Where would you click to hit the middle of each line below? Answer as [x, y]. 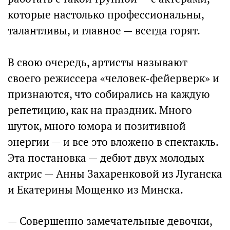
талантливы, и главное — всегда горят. [104, 31]
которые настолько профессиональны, [106, 15]
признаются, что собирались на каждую [109, 94]
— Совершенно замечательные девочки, [110, 221]
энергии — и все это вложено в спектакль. [113, 142]
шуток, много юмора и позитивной [97, 126]
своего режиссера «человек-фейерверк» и [113, 78]
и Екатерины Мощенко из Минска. [95, 190]
